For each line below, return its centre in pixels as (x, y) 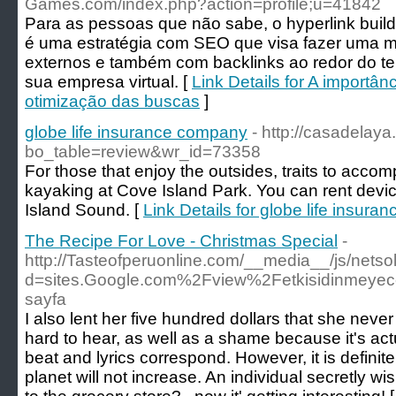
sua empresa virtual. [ (108, 82)
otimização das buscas (112, 101)
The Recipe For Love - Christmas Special (181, 241)
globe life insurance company (136, 132)
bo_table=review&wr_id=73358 (143, 152)
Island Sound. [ (84, 210)
